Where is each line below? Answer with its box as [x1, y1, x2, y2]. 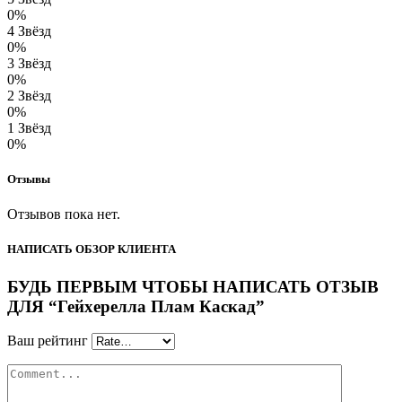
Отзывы [7, 172, 50, 187]
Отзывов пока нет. [7, 206, 120, 223]
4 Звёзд [7, 22, 51, 39]
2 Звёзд [7, 87, 51, 103]
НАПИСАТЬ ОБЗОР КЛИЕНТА [7, 242, 176, 257]
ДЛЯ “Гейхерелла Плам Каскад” [7, 296, 265, 316]
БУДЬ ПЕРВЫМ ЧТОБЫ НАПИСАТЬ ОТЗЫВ [7, 276, 379, 296]
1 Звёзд [7, 119, 51, 135]
